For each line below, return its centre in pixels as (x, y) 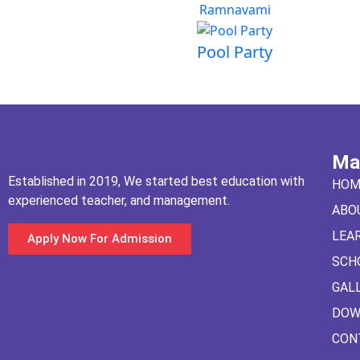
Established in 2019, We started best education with (156, 181)
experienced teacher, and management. (119, 200)
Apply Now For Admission (100, 238)
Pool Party (235, 51)
